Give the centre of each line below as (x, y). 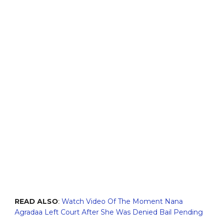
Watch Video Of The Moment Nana (122, 201)
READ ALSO (36, 201)
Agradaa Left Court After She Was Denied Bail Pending (109, 212)
